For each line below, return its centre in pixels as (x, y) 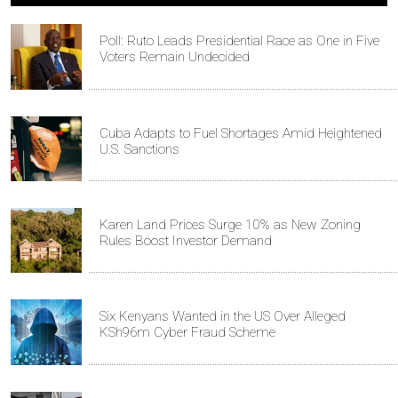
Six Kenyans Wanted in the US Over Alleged (223, 317)
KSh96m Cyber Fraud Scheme (187, 333)
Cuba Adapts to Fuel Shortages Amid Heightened (241, 133)
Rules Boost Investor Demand (186, 240)
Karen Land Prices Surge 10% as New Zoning (230, 224)
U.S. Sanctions (139, 149)
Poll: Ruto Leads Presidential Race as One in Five (239, 41)
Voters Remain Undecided (175, 57)
